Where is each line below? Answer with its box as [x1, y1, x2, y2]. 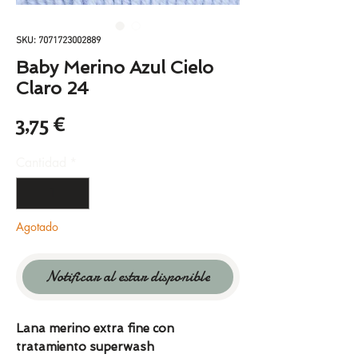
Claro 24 [16, 78, 89, 99]
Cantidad [16, 154, 66, 172]
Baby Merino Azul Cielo [16, 57, 213, 78]
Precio [65, 109, 121, 137]
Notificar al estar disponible [46, 266, 210, 288]
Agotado [16, 219, 58, 235]
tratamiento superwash [16, 340, 154, 355]
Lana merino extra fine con [16, 321, 174, 336]
